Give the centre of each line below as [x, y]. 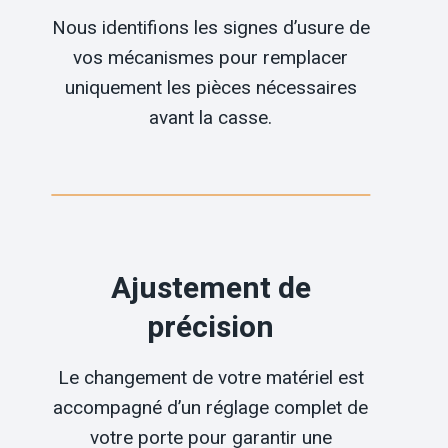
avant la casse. [211, 117]
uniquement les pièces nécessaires [210, 87]
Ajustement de [210, 289]
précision [211, 328]
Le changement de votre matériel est [210, 377]
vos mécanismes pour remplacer [211, 57]
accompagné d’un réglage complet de [211, 407]
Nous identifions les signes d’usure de [210, 27]
